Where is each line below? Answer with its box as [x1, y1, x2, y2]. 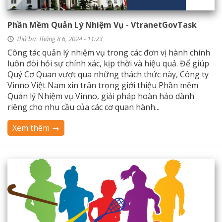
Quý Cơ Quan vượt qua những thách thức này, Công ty [7, 69, 209, 80]
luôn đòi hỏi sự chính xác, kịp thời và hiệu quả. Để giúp [7, 58, 209, 69]
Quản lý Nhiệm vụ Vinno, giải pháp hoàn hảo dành [7, 91, 194, 102]
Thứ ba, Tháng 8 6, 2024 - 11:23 [16, 34, 103, 43]
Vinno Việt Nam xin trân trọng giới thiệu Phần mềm [7, 80, 198, 91]
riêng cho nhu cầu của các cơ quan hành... [7, 102, 160, 112]
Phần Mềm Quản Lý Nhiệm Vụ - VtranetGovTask [7, 19, 197, 30]
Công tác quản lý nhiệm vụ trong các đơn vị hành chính [7, 47, 210, 58]
